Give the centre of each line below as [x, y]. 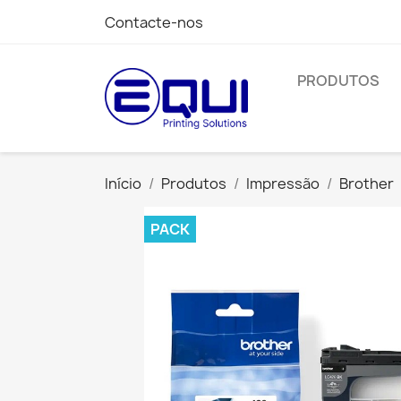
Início [123, 183]
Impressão [283, 183]
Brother [367, 183]
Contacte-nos [154, 22]
